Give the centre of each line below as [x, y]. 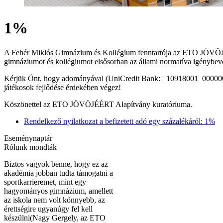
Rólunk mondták [30, 147]
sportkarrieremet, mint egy [45, 182]
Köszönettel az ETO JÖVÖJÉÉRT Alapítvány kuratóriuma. [98, 104]
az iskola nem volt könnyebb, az [55, 200]
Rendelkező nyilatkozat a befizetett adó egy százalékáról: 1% [119, 121]
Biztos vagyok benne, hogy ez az [56, 164]
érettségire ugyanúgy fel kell [48, 209]
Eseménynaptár [28, 138]
